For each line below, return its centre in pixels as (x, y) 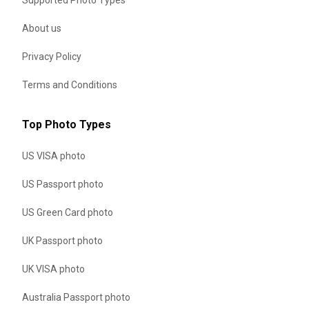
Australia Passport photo (76, 297)
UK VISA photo (53, 269)
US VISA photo (54, 156)
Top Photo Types (67, 124)
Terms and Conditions (70, 84)
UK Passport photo (62, 240)
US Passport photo (63, 184)
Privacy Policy (52, 56)
